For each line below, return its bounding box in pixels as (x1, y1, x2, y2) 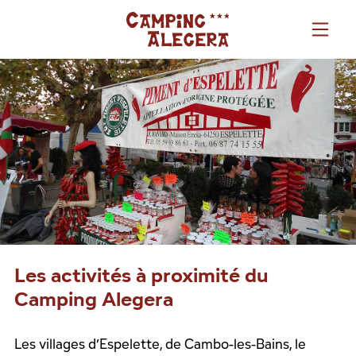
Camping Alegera (14, 284, 173, 311)
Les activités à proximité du (14, 261, 269, 288)
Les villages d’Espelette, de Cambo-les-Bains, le (14, 334, 306, 353)
